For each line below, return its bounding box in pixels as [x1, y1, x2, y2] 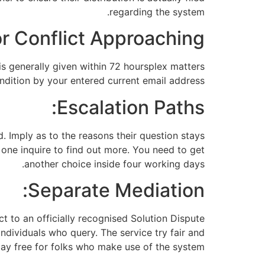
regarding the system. [109, 5, 205, 18]
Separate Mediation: [28, 179, 205, 202]
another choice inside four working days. [24, 157, 205, 170]
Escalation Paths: [57, 95, 205, 119]
